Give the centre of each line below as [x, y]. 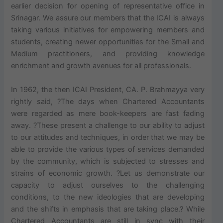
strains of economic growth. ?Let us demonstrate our [108, 173]
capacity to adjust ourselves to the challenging [108, 185]
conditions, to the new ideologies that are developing [108, 197]
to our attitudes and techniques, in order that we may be [108, 137]
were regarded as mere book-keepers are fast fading [108, 113]
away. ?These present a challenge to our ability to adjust [108, 125]
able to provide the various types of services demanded [108, 149]
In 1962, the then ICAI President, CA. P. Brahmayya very [108, 89]
